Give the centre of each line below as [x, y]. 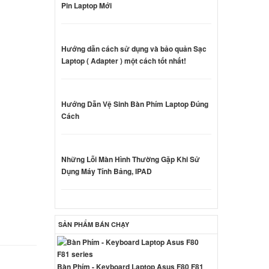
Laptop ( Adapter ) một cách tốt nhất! [124, 60]
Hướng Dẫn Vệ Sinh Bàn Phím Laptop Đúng [135, 104]
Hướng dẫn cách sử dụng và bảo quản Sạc [134, 48]
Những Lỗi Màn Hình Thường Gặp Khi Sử [131, 159]
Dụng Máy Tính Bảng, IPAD [107, 171]
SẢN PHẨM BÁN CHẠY [94, 224]
